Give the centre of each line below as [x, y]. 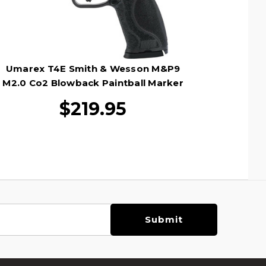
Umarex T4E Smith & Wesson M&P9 [93, 68]
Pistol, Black [93, 97]
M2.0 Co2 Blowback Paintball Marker [93, 83]
